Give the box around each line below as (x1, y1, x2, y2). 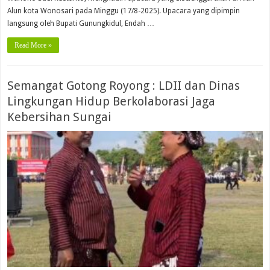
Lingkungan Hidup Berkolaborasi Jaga (7, 94, 216, 109)
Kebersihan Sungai (7, 110, 112, 125)
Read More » (14, 41, 52, 50)
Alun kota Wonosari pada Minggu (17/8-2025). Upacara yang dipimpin (7, 7, 240, 16)
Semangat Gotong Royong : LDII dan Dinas (7, 78, 240, 93)
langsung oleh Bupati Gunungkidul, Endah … (7, 19, 155, 28)
